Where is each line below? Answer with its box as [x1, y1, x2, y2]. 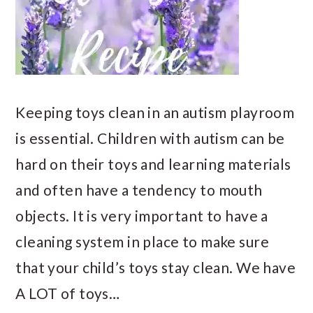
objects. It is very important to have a [15, 207, 268, 224]
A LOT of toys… [15, 284, 120, 302]
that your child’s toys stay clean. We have [15, 259, 296, 276]
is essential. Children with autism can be [15, 129, 285, 147]
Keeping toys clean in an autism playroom [15, 103, 295, 121]
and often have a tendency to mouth [15, 181, 263, 198]
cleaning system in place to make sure [15, 233, 269, 250]
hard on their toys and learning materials [15, 155, 291, 173]
